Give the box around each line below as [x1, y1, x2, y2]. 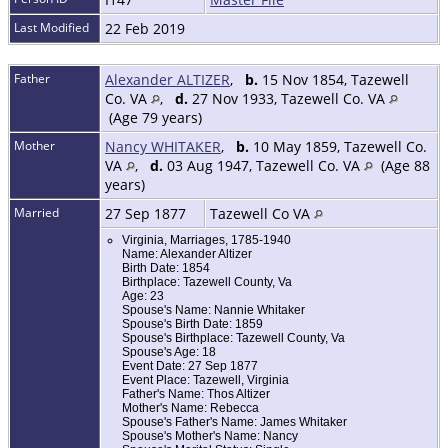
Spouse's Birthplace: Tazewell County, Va [122, 331, 345, 346]
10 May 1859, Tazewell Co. [249, 137, 427, 157]
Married [14, 204, 59, 222]
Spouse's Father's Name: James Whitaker [122, 415, 347, 430]
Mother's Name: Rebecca [122, 401, 259, 416]
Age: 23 [122, 289, 164, 304]
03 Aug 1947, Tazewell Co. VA [163, 156, 364, 176]
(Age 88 [373, 156, 430, 176]
